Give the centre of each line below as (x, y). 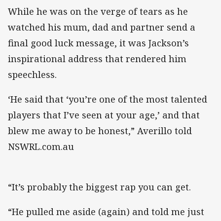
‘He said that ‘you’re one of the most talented (108, 99)
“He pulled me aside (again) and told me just (106, 212)
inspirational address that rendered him (97, 58)
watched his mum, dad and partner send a (102, 27)
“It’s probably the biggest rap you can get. (99, 187)
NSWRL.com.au (41, 146)
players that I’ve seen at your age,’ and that (104, 115)
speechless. (34, 74)
